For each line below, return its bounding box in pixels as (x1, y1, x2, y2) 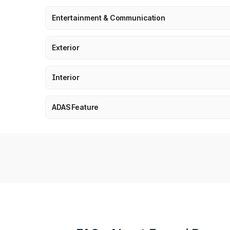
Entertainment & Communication (52, 13, 165, 22)
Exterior (52, 43, 80, 52)
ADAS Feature (52, 103, 99, 111)
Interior (52, 73, 80, 82)
